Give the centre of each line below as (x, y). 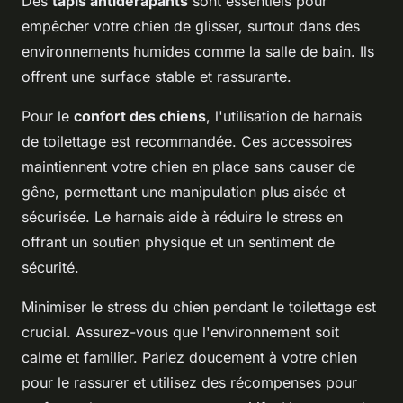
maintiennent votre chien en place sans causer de (188, 167)
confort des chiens (140, 116)
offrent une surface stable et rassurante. (157, 77)
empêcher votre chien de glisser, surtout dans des (191, 27)
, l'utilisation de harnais (284, 116)
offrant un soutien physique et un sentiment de (178, 242)
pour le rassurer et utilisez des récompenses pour (189, 383)
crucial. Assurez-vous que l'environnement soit (180, 332)
